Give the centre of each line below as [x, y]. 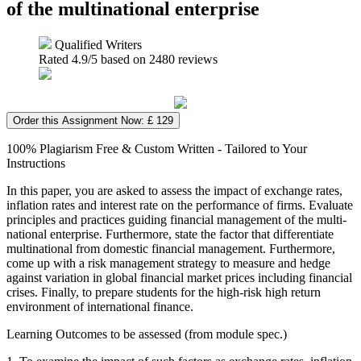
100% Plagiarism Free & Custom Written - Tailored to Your [157, 148]
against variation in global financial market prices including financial [179, 277]
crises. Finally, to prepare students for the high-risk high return [164, 292]
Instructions [36, 163]
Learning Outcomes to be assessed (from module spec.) [147, 334]
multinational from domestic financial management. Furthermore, [171, 248]
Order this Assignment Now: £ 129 [93, 120]
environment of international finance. [103, 306]
